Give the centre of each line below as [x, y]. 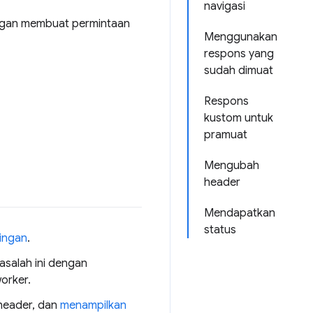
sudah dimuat [239, 71]
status [220, 230]
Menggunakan [241, 37]
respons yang [239, 54]
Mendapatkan [240, 213]
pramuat [226, 135]
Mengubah [232, 166]
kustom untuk [239, 118]
